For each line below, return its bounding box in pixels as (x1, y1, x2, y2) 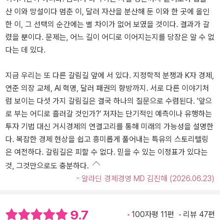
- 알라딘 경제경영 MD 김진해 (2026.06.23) (76, 174, 215, 184)
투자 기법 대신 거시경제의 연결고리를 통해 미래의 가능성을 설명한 (5, 122, 214, 132)
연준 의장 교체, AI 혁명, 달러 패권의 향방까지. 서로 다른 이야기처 (5, 83, 209, 93)
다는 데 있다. (5, 45, 46, 55)
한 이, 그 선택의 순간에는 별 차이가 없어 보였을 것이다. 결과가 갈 (5, 20, 210, 29)
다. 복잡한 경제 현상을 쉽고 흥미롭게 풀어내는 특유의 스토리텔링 (5, 135, 209, 144)
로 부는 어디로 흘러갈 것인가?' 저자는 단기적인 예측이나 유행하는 (5, 109, 212, 119)
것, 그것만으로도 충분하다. (5, 161, 89, 171)
